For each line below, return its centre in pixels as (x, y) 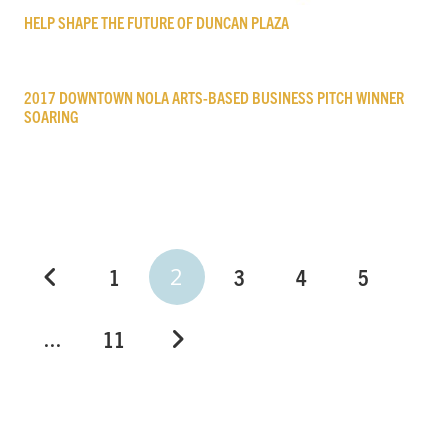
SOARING (51, 115)
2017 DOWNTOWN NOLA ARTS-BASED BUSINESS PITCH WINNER (214, 96)
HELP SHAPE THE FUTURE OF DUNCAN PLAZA (156, 21)
